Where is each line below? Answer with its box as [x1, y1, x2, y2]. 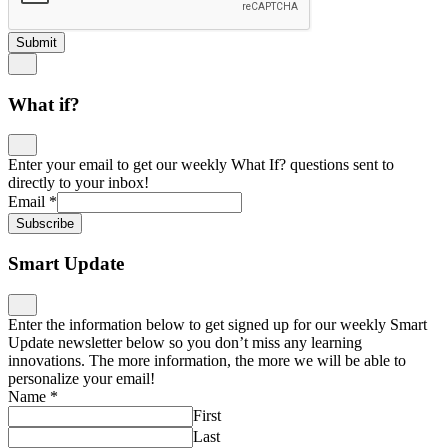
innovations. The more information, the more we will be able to [8, 351, 406, 369]
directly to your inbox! [8, 174, 149, 192]
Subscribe [16, 216, 74, 232]
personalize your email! [8, 369, 155, 387]
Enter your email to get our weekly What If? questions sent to [8, 156, 394, 174]
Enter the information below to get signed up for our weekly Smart [8, 315, 427, 333]
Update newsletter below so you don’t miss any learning [8, 333, 362, 351]
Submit [16, 35, 57, 51]
